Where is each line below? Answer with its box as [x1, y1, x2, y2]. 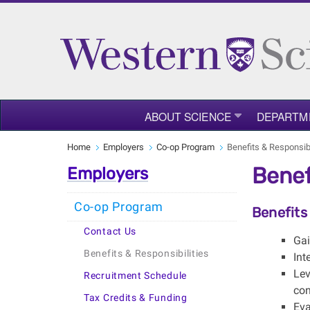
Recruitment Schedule [84, 270, 187, 282]
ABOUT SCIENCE [144, 109, 231, 124]
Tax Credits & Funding [84, 292, 188, 304]
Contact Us [84, 226, 136, 237]
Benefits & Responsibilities [84, 248, 209, 259]
